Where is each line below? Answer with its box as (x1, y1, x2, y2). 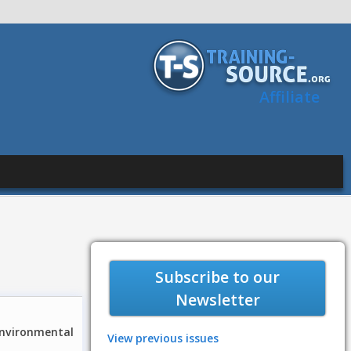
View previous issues (107, 331, 219, 346)
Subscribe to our (155, 266, 280, 288)
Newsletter (175, 289, 260, 311)
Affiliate (259, 86, 320, 107)
